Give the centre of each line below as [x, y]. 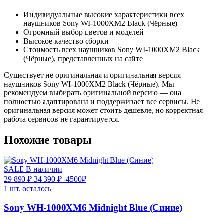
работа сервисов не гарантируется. [62, 119]
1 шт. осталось [28, 189]
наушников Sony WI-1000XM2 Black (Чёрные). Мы [89, 84]
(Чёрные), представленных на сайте [83, 58]
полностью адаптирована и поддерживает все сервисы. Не [102, 101]
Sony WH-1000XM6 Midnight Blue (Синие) [93, 208]
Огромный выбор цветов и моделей [84, 32]
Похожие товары [48, 140]
